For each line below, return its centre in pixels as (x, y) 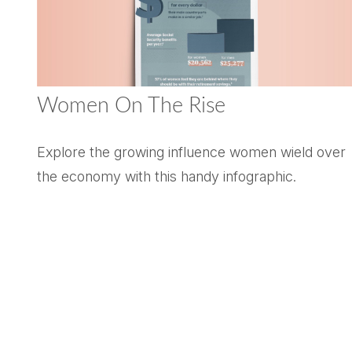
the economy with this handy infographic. (166, 176)
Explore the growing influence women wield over (191, 152)
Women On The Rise (131, 105)
